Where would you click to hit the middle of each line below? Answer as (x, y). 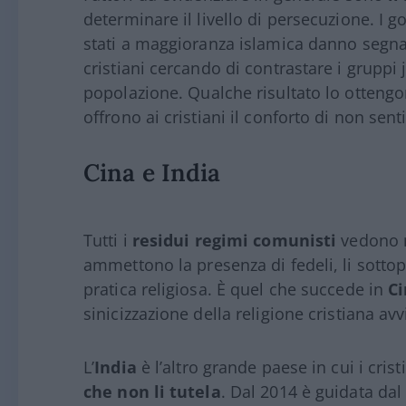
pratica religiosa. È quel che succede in (236, 289)
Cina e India (152, 172)
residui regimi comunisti (234, 240)
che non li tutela (152, 391)
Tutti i (108, 240)
